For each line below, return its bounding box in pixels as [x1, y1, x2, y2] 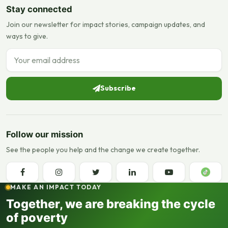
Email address [6, 48, 54, 59]
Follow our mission [6, 129, 83, 139]
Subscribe [100, 83, 136, 93]
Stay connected [6, 4, 72, 14]
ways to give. [6, 31, 48, 41]
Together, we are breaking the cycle [6, 196, 215, 211]
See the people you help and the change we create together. [6, 145, 200, 154]
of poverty [6, 210, 68, 225]
